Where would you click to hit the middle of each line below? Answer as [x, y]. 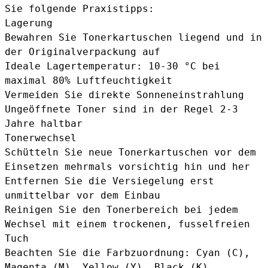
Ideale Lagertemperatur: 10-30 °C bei [112, 66]
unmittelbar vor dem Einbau [83, 195]
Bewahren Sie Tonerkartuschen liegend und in [133, 37]
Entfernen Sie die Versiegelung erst [109, 181]
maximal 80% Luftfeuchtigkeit [89, 80]
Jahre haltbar [44, 123]
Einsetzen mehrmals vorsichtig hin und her [127, 166]
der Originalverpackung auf [83, 51]
